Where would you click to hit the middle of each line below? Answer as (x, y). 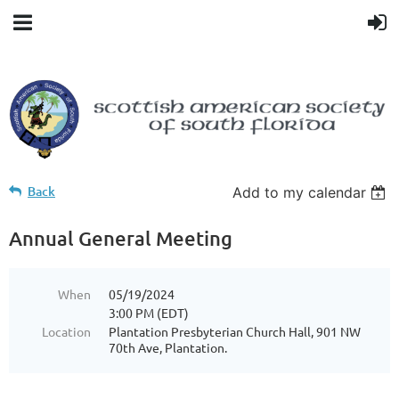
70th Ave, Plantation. (168, 347)
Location (66, 331)
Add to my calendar (300, 192)
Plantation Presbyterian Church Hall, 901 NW (235, 331)
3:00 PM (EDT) (149, 312)
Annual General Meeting (121, 238)
